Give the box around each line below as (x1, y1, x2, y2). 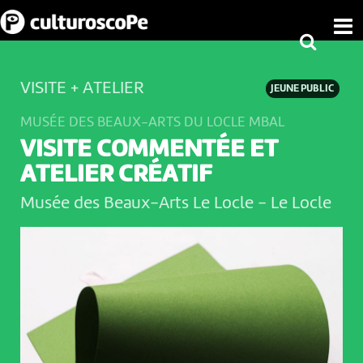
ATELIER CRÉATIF (19, 162, 212, 189)
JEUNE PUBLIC (271, 83, 335, 95)
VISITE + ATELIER (19, 79, 144, 97)
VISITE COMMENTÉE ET (19, 137, 278, 164)
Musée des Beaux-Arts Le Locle (19, 194, 258, 213)
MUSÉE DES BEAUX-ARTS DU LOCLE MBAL (19, 114, 284, 130)
